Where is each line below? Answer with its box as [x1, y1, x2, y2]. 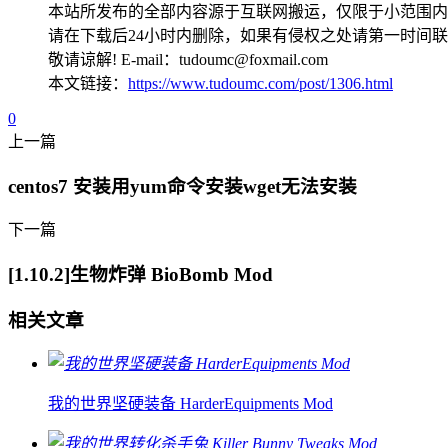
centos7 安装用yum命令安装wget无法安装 [8, 175, 357, 197]
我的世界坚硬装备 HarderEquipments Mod [48, 395, 333, 413]
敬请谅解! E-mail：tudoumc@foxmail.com [48, 50, 328, 68]
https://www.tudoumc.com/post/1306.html [128, 74, 393, 92]
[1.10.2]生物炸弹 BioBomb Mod [8, 264, 273, 286]
